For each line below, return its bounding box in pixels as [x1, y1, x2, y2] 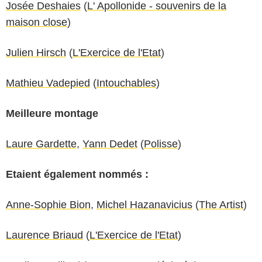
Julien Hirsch [6, 46, 66, 58]
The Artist [199, 198, 243, 211]
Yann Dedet [82, 137, 137, 150]
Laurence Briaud [6, 229, 83, 241]
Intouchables [96, 77, 156, 89]
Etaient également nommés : [6, 168, 149, 180]
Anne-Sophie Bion [6, 198, 91, 211]
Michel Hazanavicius [96, 198, 192, 211]
